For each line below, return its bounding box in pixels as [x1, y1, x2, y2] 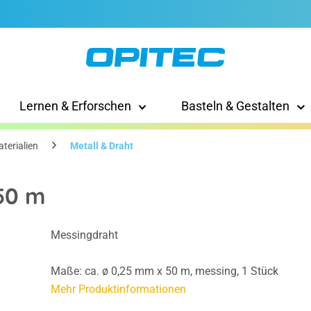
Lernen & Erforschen [19, 99, 131, 114]
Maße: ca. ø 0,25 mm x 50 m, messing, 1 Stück [50, 264, 278, 278]
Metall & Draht [70, 140, 133, 152]
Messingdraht [50, 228, 118, 242]
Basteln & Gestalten [181, 99, 289, 114]
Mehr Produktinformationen [50, 283, 186, 296]
